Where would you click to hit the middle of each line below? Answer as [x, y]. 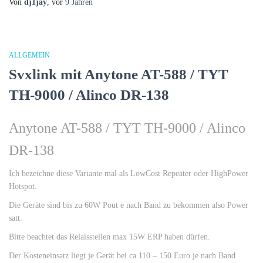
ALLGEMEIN [29, 55]
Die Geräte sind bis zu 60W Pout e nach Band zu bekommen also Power [129, 205]
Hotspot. [23, 186]
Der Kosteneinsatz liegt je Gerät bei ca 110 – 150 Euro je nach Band [122, 256]
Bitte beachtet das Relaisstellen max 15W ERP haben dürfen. [109, 237]
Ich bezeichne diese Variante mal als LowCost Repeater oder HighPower [129, 173]
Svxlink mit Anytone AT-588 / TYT [119, 74]
